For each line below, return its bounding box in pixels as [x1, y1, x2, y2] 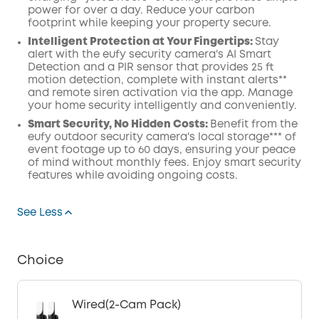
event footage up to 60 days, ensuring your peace [28, 145, 296, 155]
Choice [17, 255, 63, 266]
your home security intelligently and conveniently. [28, 101, 297, 111]
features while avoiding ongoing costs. [28, 171, 238, 181]
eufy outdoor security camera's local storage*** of [28, 132, 296, 142]
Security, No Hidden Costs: [63, 120, 208, 130]
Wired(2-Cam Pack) [72, 300, 181, 310]
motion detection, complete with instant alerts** [28, 75, 287, 85]
